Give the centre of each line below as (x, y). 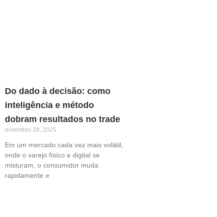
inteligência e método (49, 105)
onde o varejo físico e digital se (52, 155)
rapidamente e (27, 175)
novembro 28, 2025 (31, 130)
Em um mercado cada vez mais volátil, (64, 145)
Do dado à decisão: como (58, 91)
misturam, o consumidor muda (52, 165)
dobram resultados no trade (62, 119)
